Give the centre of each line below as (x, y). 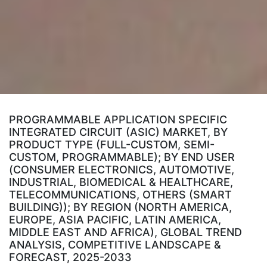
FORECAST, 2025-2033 (70, 257)
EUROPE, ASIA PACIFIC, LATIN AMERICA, (115, 220)
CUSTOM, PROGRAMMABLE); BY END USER (122, 157)
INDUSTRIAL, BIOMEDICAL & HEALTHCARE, (121, 182)
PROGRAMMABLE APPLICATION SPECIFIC (118, 120)
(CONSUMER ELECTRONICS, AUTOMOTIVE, (122, 170)
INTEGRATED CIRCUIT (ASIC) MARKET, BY (118, 132)
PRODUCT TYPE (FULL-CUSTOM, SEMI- (112, 145)
